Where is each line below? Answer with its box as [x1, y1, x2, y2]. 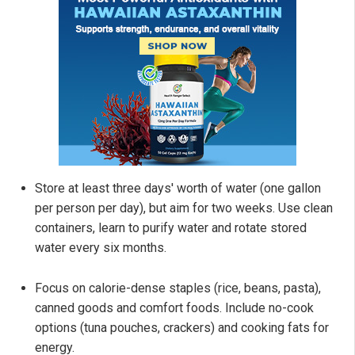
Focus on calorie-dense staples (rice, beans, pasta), [35, 281, 321, 296]
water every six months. [35, 240, 166, 256]
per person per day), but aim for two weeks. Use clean [35, 200, 333, 216]
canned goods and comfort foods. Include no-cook [35, 300, 314, 316]
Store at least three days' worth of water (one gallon [35, 181, 321, 197]
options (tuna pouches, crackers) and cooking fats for [35, 320, 329, 336]
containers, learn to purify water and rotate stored [35, 220, 307, 236]
